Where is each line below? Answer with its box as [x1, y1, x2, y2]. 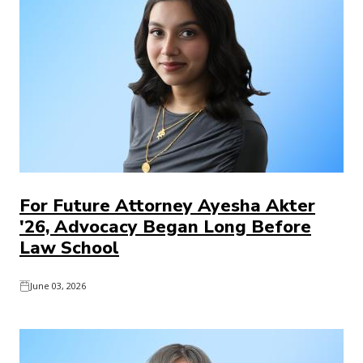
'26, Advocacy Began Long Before [19, 215, 311, 239]
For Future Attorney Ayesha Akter [19, 194, 315, 218]
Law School [19, 236, 119, 260]
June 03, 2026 [30, 280, 86, 292]
